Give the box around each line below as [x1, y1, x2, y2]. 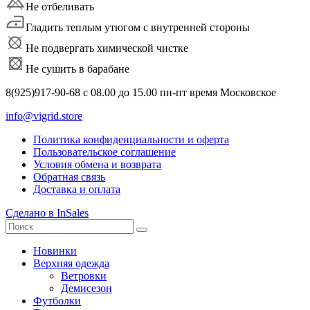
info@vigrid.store [6, 109, 82, 122]
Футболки [33, 294, 81, 307]
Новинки [33, 244, 77, 257]
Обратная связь [33, 170, 105, 183]
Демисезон [61, 282, 112, 294]
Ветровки [61, 269, 107, 282]
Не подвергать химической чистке [26, 42, 188, 54]
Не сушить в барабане [26, 62, 129, 75]
